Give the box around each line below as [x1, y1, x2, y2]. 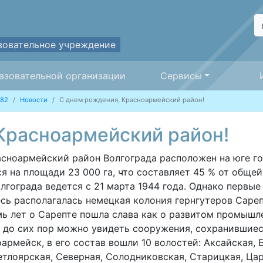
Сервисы [160, 69, 202, 82]
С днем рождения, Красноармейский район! [59, 95, 204, 104]
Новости [19, 95, 48, 104]
